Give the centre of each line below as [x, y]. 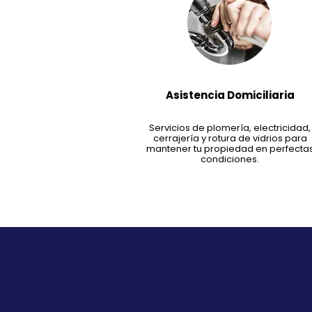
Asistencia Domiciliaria [230, 95]
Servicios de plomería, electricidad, [230, 128]
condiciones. [230, 159]
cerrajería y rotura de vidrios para [230, 138]
